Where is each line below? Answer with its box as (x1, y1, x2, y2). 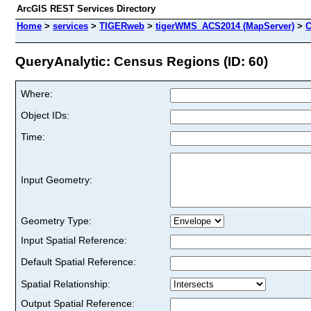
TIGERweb (99, 21, 144, 31)
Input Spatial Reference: (21, 234, 127, 246)
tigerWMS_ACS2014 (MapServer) (155, 21, 294, 31)
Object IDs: (21, 109, 69, 121)
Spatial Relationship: (21, 278, 110, 289)
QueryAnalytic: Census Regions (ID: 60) (15, 53, 268, 69)
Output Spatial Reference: (21, 297, 135, 309)
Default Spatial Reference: (21, 255, 136, 267)
